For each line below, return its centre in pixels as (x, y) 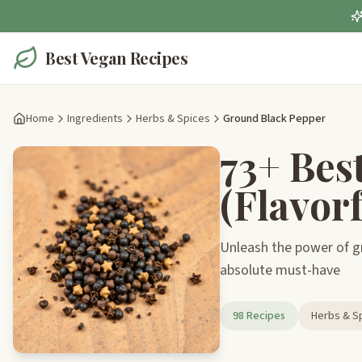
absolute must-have (280, 270)
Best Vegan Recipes (116, 58)
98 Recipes (259, 316)
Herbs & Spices (173, 119)
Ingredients (95, 119)
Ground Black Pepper (274, 119)
